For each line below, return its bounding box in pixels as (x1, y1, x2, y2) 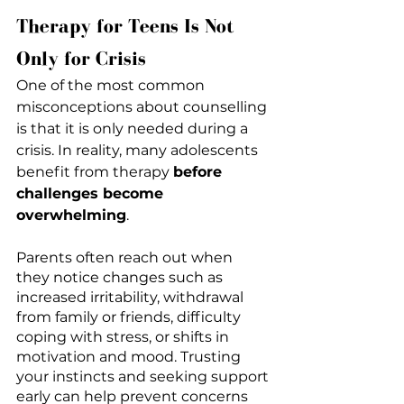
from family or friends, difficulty (16, 308, 244, 326)
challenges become (16, 184, 168, 202)
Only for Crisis (16, 47, 146, 69)
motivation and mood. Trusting (16, 347, 244, 365)
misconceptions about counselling (16, 97, 271, 115)
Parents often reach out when (16, 248, 236, 266)
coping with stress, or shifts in (16, 327, 233, 345)
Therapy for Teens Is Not (16, 14, 239, 36)
